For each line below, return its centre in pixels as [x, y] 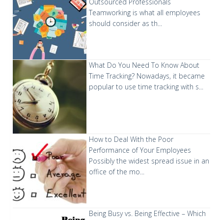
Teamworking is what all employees [145, 13]
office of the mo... [117, 172]
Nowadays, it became [171, 76]
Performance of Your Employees [140, 150]
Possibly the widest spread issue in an [149, 161]
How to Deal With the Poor [131, 139]
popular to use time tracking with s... [146, 87]
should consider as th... [125, 24]
